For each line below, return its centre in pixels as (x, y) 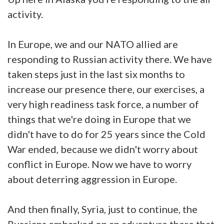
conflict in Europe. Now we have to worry (99, 164)
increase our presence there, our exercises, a (106, 89)
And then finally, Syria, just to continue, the (102, 209)
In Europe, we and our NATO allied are (93, 44)
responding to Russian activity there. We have (110, 59)
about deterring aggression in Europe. (92, 179)
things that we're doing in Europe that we (99, 119)
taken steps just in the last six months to (96, 74)
